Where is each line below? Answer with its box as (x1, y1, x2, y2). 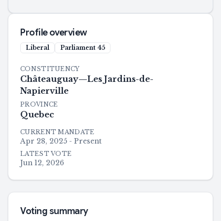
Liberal (26, 44, 49, 51)
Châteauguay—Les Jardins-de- (20, 74, 153, 84)
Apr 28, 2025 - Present (20, 137, 102, 146)
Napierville (20, 86, 69, 96)
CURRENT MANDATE (20, 128, 95, 136)
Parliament (60, 44, 96, 51)
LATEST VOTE (20, 150, 72, 157)
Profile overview (20, 27, 87, 38)
